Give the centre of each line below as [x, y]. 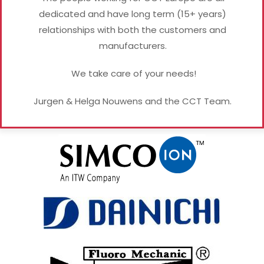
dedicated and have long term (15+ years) [133, 14]
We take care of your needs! [133, 73]
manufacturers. [133, 45]
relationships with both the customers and [133, 29]
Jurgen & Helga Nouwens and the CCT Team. [133, 101]
